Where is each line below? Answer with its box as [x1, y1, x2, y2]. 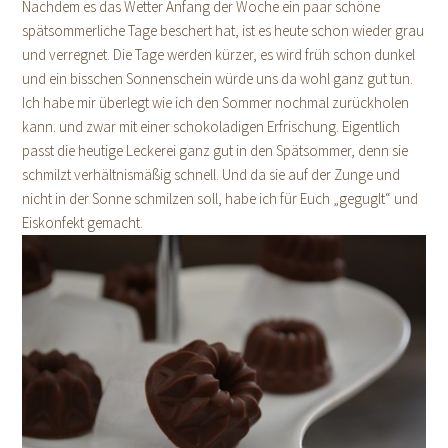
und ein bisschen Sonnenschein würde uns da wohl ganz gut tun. [22, 68, 414, 88]
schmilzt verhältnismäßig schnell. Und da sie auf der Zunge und [22, 164, 401, 184]
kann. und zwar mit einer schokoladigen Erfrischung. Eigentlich [22, 116, 401, 136]
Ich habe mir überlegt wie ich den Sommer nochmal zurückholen [22, 92, 410, 112]
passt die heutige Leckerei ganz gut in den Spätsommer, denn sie [22, 140, 409, 160]
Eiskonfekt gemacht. [22, 212, 144, 232]
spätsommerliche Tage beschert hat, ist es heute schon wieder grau [22, 20, 425, 40]
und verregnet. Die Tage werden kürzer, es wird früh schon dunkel [22, 44, 416, 64]
